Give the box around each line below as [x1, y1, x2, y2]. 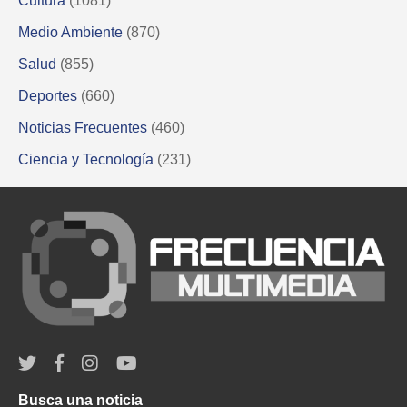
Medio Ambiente [18, 25, 123, 41]
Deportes [18, 88, 77, 104]
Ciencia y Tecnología [18, 152, 154, 168]
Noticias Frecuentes [18, 120, 147, 136]
